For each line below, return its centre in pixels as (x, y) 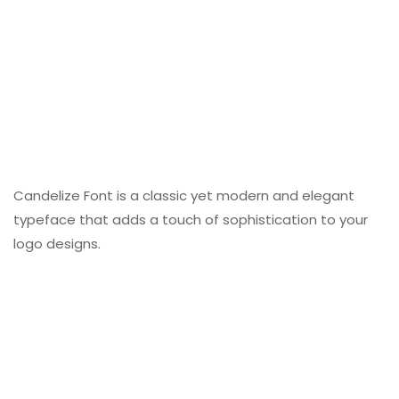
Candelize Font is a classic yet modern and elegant (184, 196)
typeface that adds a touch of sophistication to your (191, 220)
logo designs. (57, 244)
